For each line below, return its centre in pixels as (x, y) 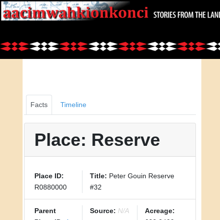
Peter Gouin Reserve (140, 176)
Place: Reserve (97, 140)
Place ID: (49, 176)
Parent (45, 211)
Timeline (73, 105)
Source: (103, 211)
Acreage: (160, 211)
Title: (98, 176)
